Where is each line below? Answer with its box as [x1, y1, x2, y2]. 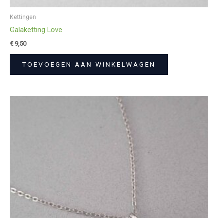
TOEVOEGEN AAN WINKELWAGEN [22, 60, 156, 68]
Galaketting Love [10, 25, 62, 35]
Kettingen [10, 13, 36, 21]
